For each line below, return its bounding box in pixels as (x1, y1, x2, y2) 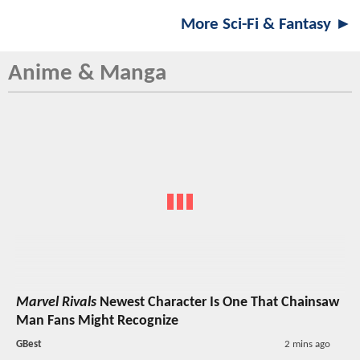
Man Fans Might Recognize (16, 313, 178, 329)
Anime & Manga (8, 62, 166, 86)
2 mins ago (284, 338, 330, 350)
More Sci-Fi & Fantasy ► (181, 16, 352, 34)
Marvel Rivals (16, 294, 96, 310)
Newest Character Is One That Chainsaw (96, 294, 339, 310)
